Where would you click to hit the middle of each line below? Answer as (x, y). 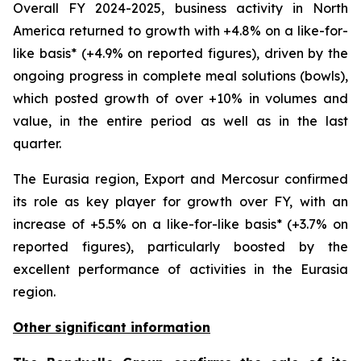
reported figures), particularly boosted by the (180, 247)
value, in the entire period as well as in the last (180, 121)
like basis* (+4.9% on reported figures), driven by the (180, 53)
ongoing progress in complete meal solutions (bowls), (180, 76)
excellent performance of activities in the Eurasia (180, 269)
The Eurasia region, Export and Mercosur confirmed (180, 179)
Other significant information (112, 327)
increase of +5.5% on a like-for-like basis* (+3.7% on (180, 224)
